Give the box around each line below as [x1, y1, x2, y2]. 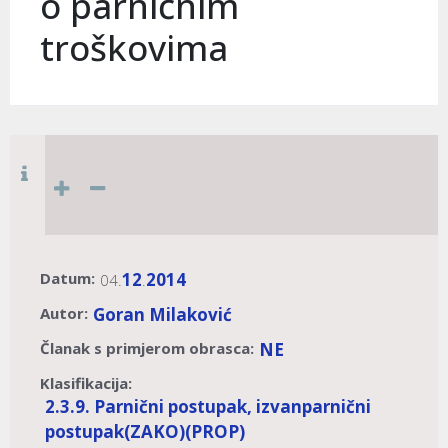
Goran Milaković [93, 303, 232, 327]
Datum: [40, 268, 95, 289]
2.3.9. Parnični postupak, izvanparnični [45, 395, 371, 419]
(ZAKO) [124, 420, 185, 444]
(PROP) [185, 420, 245, 444]
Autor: [40, 303, 88, 324]
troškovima [40, 23, 228, 71]
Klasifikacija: [40, 373, 132, 394]
